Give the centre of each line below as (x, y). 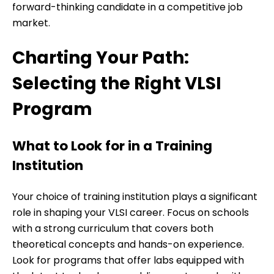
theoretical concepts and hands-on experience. (128, 244)
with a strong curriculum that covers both (113, 228)
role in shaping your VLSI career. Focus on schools (131, 212)
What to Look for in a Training (112, 146)
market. (31, 23)
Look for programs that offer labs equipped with (128, 260)
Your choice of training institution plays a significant (135, 196)
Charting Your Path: (101, 57)
